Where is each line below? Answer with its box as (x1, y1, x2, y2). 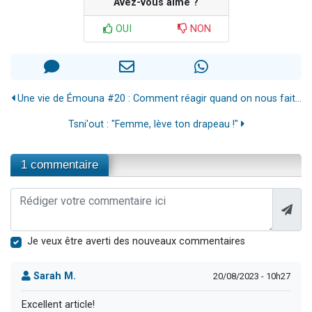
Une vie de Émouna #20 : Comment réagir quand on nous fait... (14, 93, 302, 105)
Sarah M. (31, 270, 76, 282)
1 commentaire (21, 158, 98, 172)
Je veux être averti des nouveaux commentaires (27, 235, 245, 248)
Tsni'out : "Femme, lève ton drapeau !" (68, 118, 241, 131)
